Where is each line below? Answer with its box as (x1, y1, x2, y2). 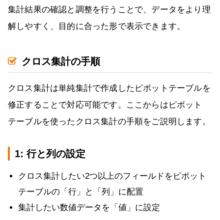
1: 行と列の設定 (15, 148, 85, 159)
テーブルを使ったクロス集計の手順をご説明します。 (8, 116, 211, 126)
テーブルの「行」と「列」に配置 (18, 187, 143, 196)
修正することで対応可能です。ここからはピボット (8, 100, 202, 110)
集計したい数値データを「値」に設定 (18, 202, 160, 212)
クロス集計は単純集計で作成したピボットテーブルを (8, 83, 211, 93)
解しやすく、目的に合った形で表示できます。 (8, 21, 186, 31)
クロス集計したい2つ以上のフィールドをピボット (18, 171, 206, 181)
